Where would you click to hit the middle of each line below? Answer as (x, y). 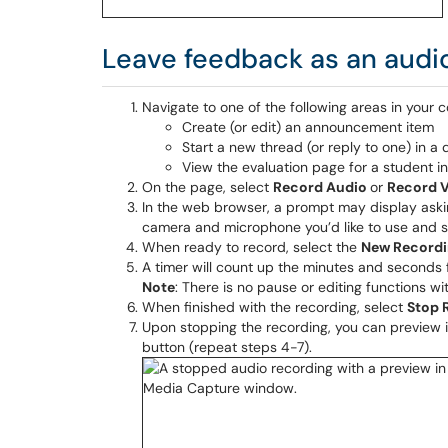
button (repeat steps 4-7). (227, 347)
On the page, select (207, 187)
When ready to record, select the (251, 247)
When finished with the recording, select (274, 307)
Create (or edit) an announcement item (308, 127)
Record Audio (321, 187)
